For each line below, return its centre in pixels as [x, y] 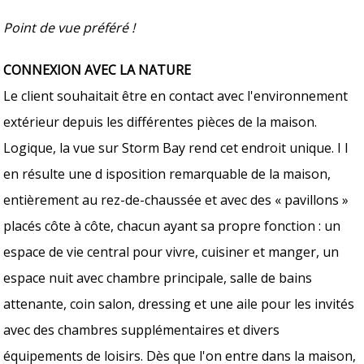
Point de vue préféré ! [69, 27]
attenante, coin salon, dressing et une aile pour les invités [179, 303]
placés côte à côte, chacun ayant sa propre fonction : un [172, 225]
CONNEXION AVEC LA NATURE [97, 69]
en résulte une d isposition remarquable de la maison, [167, 173]
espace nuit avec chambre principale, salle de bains [158, 277]
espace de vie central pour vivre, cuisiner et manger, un [171, 251]
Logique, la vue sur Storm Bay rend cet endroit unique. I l [176, 147]
